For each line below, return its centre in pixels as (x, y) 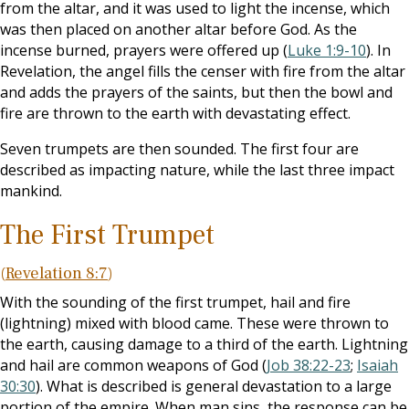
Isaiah (378, 365)
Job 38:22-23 (309, 365)
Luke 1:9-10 (327, 50)
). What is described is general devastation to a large (214, 386)
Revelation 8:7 (57, 273)
